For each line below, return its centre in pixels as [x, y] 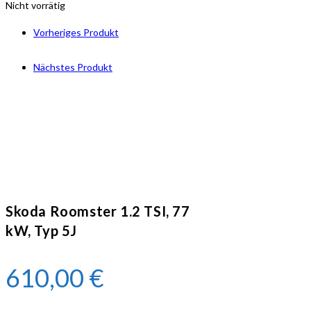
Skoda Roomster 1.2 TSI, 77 [98, 211]
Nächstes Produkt [73, 67]
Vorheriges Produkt [76, 33]
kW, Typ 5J [41, 230]
